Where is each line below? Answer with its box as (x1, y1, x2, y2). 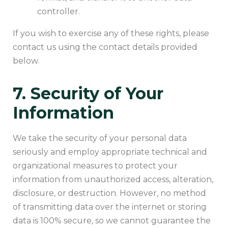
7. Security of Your (13, 83, 163, 103)
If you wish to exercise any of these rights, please (13, 28, 209, 38)
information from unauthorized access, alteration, (13, 174, 213, 184)
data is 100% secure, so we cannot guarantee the (13, 215, 211, 225)
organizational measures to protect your (13, 160, 178, 170)
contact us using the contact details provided (13, 42, 197, 52)
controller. (37, 6, 80, 16)
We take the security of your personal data (13, 133, 187, 143)
